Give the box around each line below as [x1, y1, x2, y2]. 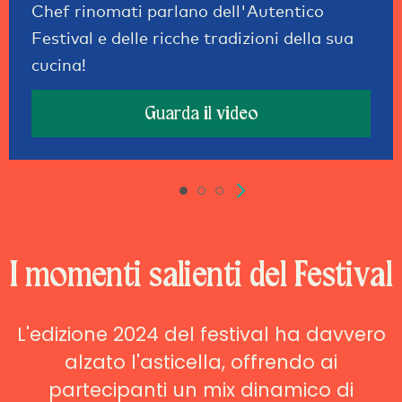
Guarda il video [144, 102, 258, 124]
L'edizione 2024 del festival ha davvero [16, 321, 386, 348]
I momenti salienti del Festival [9, 258, 393, 294]
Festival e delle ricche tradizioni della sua [31, 28, 354, 48]
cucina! [31, 55, 86, 75]
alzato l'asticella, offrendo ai [65, 349, 337, 376]
